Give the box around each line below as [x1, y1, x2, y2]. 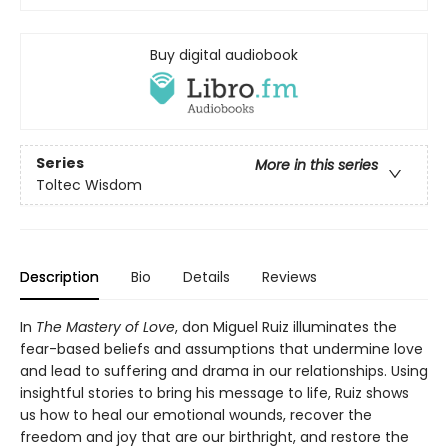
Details [183, 266, 230, 287]
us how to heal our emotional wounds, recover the [20, 404, 372, 425]
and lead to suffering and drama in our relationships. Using [20, 360, 428, 381]
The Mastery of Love [36, 316, 175, 337]
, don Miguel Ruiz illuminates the [175, 316, 397, 337]
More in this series [255, 154, 378, 175]
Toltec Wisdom [36, 174, 142, 195]
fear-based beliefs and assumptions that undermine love [20, 338, 423, 359]
